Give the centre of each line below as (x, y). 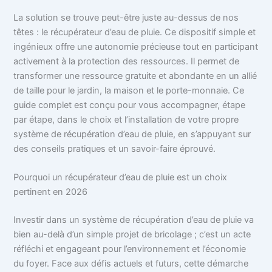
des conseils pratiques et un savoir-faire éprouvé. (115, 148)
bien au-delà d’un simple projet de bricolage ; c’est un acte (132, 234)
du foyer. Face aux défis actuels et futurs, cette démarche (131, 263)
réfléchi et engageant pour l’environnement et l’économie (130, 249)
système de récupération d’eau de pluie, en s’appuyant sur (132, 134)
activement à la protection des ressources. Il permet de (127, 61)
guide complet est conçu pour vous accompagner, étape (130, 105)
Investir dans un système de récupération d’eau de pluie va (134, 219)
